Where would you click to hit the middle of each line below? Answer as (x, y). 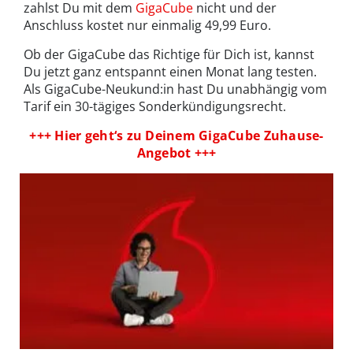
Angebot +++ (176, 152)
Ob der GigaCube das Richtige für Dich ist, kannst (169, 54)
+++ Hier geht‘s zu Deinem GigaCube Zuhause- (176, 135)
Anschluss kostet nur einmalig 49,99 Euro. (147, 25)
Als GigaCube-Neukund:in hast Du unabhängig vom (175, 89)
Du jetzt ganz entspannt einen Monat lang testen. (170, 71)
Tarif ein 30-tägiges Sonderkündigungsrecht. (155, 106)
